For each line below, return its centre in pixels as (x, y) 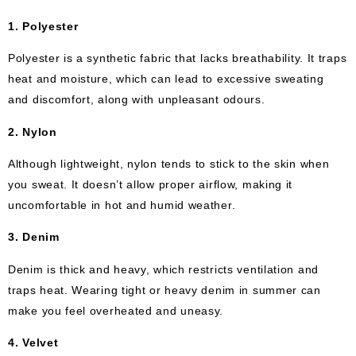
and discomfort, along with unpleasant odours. (137, 99)
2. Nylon (33, 131)
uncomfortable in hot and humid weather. (122, 205)
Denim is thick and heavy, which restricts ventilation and (163, 269)
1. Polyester (43, 26)
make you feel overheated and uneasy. (116, 310)
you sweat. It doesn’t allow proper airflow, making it (151, 184)
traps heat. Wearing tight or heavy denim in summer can (164, 289)
